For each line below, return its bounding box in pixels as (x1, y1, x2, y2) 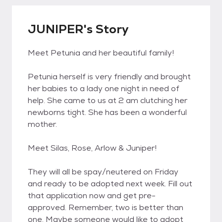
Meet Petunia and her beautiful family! (28, 48, 174, 58)
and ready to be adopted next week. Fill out (28, 178, 192, 189)
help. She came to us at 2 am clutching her (28, 95, 187, 106)
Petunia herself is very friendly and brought (28, 71, 191, 82)
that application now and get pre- (28, 190, 156, 201)
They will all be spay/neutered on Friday (28, 166, 178, 177)
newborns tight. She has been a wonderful (28, 107, 187, 117)
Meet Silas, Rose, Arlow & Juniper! (28, 143, 157, 153)
